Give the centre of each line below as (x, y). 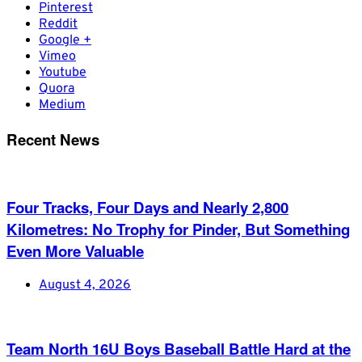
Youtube (63, 72)
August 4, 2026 (85, 285)
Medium (62, 105)
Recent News (53, 139)
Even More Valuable (75, 251)
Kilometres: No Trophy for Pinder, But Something (178, 229)
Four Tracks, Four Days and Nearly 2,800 (147, 208)
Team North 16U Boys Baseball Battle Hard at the (179, 348)
